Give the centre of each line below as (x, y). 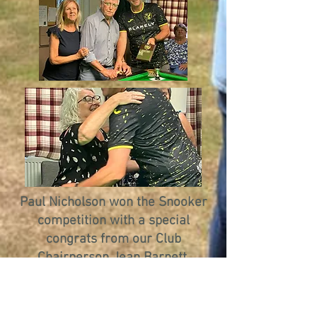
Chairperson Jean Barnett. (113, 258)
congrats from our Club (113, 240)
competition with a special (113, 221)
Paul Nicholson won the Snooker (113, 203)
